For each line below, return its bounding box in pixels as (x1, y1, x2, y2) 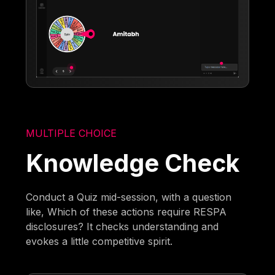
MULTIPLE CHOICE (26, 126, 117, 139)
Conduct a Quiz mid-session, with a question (26, 190, 232, 203)
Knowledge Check (26, 148, 240, 177)
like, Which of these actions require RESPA (26, 205, 227, 218)
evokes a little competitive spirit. (26, 234, 173, 247)
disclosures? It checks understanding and (26, 220, 219, 233)
